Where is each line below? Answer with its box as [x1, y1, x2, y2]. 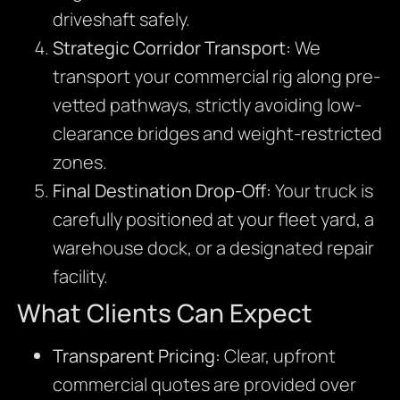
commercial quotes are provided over [52, 371, 356, 396]
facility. [52, 263, 108, 288]
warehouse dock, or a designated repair [52, 235, 374, 260]
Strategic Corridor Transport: [52, 35, 291, 60]
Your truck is [271, 178, 373, 203]
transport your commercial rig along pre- [52, 63, 380, 88]
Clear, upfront [220, 343, 336, 368]
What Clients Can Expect [16, 295, 312, 329]
